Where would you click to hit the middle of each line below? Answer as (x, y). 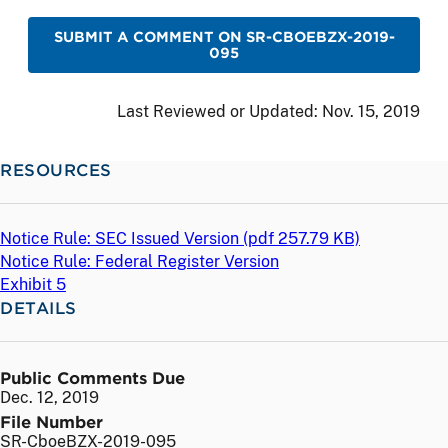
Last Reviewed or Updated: (219, 111)
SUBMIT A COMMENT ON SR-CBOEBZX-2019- (224, 37)
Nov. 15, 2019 (371, 111)
